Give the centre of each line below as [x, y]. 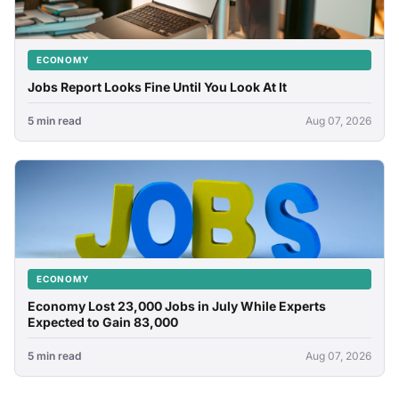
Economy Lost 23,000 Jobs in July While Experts [177, 306]
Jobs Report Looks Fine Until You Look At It [157, 87]
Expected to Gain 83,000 [103, 322]
